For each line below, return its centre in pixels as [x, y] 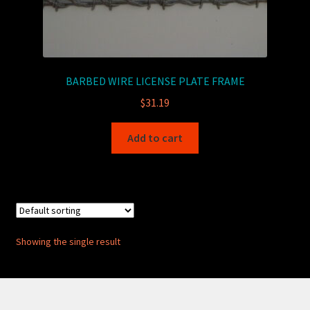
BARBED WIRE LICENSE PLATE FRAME [155, 81]
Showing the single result [68, 242]
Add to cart [155, 137]
